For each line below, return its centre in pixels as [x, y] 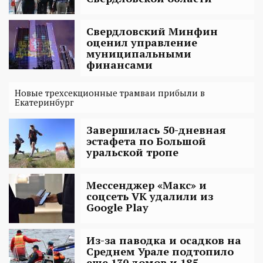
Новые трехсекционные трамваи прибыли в [110, 92]
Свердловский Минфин [152, 31]
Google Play [117, 207]
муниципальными [139, 53]
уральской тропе [132, 152]
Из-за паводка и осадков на [164, 240]
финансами [119, 64]
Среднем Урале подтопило [160, 251]
